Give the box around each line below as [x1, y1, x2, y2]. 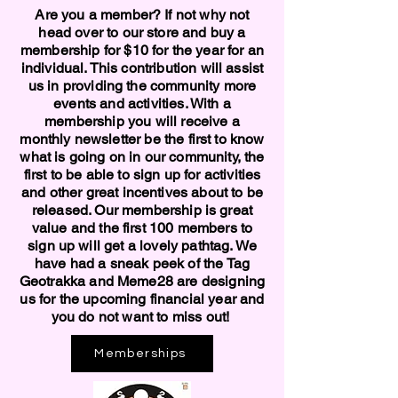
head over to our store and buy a [38, 24, 246, 41]
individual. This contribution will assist [20, 60, 264, 76]
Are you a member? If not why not [35, 6, 250, 23]
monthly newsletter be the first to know [20, 131, 265, 147]
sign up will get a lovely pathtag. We [28, 237, 257, 254]
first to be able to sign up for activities [23, 166, 261, 183]
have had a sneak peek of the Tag [34, 255, 251, 272]
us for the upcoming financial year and [20, 291, 265, 307]
